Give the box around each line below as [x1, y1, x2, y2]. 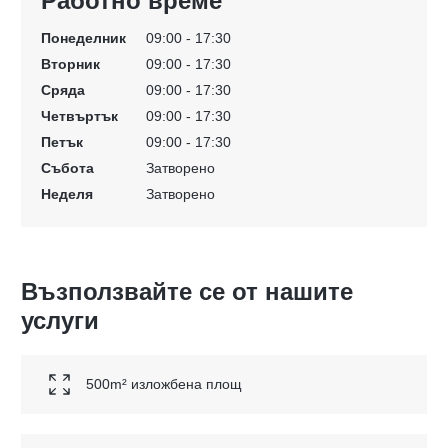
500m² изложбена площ [86, 376, 242, 393]
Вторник [41, 55, 100, 72]
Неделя [41, 185, 93, 202]
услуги [21, 306, 99, 334]
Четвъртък [41, 107, 118, 124]
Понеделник [41, 29, 126, 46]
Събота [41, 159, 94, 176]
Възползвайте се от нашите [21, 277, 353, 305]
